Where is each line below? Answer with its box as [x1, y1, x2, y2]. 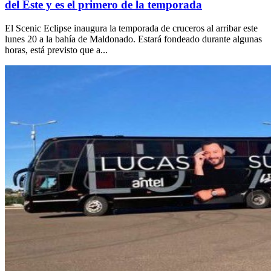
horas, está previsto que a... [5, 44, 108, 55]
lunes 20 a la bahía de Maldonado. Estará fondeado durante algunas [5, 33, 262, 44]
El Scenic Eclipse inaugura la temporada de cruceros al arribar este [5, 22, 258, 33]
